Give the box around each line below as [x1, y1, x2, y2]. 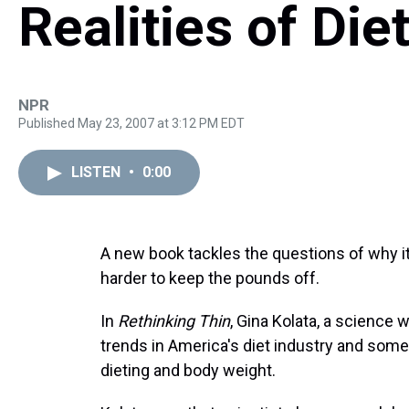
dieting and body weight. [100, 361, 276, 380]
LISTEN [71, 163, 124, 181]
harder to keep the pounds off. [100, 268, 320, 288]
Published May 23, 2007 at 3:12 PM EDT [18, 116, 245, 131]
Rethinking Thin [118, 311, 230, 330]
